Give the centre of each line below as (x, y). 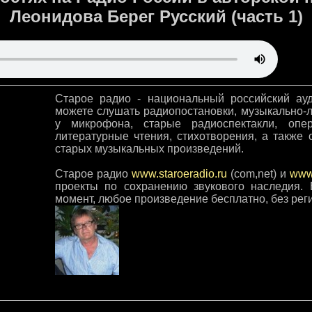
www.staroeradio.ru (181, 174)
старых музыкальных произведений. (149, 149)
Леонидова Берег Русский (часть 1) (156, 16)
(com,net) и (260, 174)
